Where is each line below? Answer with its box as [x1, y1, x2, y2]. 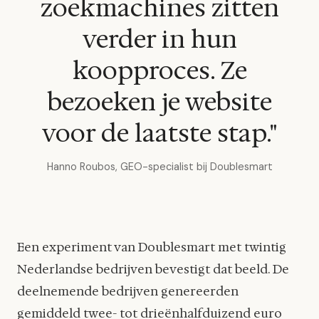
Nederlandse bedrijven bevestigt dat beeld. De [17, 261, 289, 277]
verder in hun [82, 23, 237, 56]
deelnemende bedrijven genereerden [17, 283, 239, 299]
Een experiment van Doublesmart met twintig [17, 239, 286, 255]
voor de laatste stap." [42, 117, 277, 150]
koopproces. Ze [72, 54, 247, 88]
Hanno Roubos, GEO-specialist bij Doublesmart [46, 160, 273, 174]
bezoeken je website [47, 85, 272, 119]
